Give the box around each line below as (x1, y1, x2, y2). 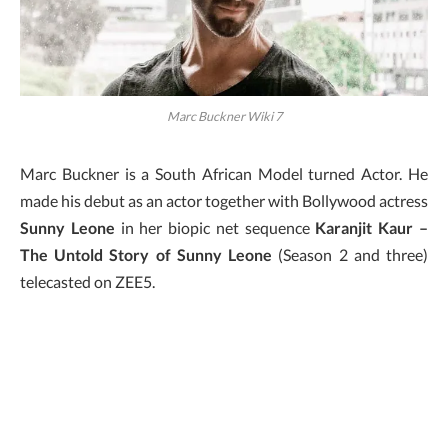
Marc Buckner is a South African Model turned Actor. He (20, 163, 428, 183)
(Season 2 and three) (272, 244, 429, 264)
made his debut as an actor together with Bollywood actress (20, 190, 428, 210)
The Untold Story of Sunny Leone (20, 244, 273, 264)
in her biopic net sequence (114, 217, 316, 237)
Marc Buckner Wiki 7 (166, 108, 282, 124)
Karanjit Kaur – (315, 217, 429, 237)
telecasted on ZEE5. (20, 271, 155, 291)
